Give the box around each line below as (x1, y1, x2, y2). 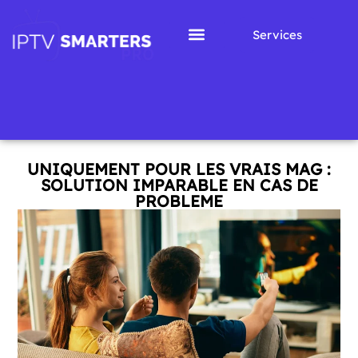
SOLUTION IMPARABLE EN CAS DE (40, 175, 318, 196)
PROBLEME (135, 191, 223, 212)
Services (253, 26, 303, 42)
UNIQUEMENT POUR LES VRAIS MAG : (27, 159, 331, 180)
